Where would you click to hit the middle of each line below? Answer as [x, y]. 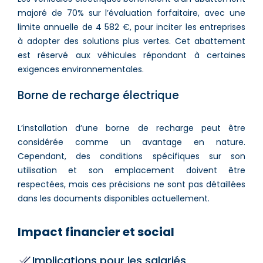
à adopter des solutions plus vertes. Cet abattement [131, 41]
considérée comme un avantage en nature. [131, 142]
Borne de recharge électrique [98, 95]
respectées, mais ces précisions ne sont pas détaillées [131, 184]
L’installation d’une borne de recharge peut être [131, 128]
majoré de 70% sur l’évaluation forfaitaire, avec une [131, 13]
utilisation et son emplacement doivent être [131, 170]
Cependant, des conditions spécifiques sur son [131, 156]
